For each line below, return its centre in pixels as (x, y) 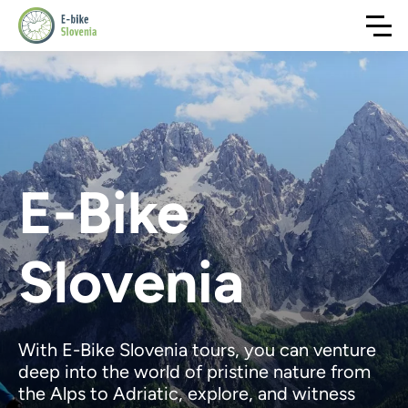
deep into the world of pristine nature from (194, 372)
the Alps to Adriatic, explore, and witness (187, 393)
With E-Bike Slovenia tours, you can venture (197, 350)
